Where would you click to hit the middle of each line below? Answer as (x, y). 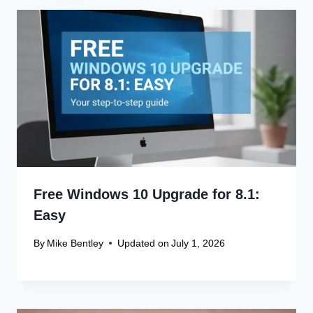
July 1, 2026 (198, 243)
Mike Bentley (75, 243)
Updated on (144, 243)
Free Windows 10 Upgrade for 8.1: (147, 194)
